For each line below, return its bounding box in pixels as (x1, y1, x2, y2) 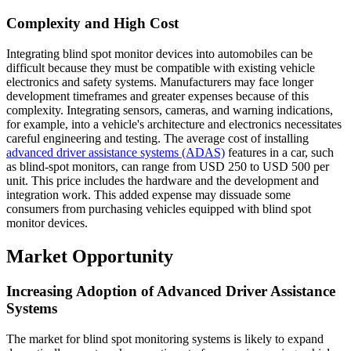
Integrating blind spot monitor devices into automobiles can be (6, 47, 313, 61)
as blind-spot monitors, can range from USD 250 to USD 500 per (6, 160, 329, 174)
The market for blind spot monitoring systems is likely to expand (6, 331, 324, 346)
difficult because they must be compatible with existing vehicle (6, 61, 315, 75)
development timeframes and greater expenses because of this (6, 89, 309, 103)
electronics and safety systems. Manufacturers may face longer (6, 75, 313, 89)
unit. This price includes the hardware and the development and (6, 174, 319, 188)
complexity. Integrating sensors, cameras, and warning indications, (6, 103, 333, 118)
